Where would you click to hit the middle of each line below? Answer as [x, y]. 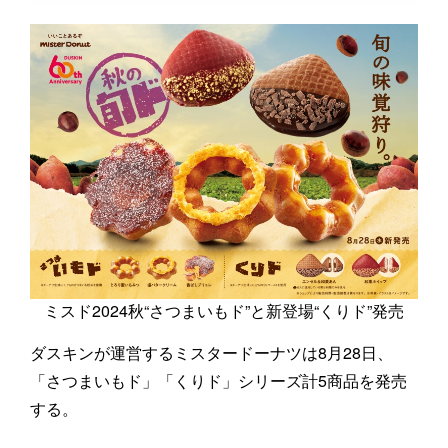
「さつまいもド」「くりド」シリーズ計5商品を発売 [218, 381]
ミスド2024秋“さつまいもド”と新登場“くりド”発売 [224, 311]
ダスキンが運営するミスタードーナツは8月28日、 [211, 353]
